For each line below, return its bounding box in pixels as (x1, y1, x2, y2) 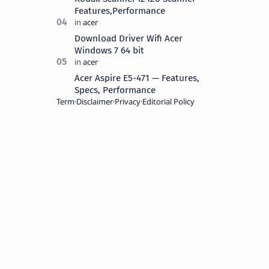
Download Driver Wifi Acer (74, 33, 183, 44)
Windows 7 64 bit (74, 45, 144, 56)
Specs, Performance (74, 85, 156, 96)
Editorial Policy (142, 96, 195, 107)
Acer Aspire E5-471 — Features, (74, 73, 199, 84)
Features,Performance (74, 5, 165, 17)
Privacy (115, 96, 141, 107)
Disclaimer (76, 96, 113, 107)
